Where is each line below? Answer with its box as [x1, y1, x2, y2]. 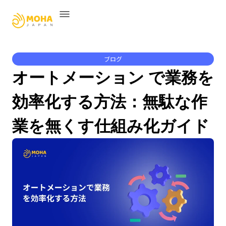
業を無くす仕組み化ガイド [12, 116, 209, 136]
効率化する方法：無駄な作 [12, 92, 207, 111]
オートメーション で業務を [12, 68, 214, 87]
